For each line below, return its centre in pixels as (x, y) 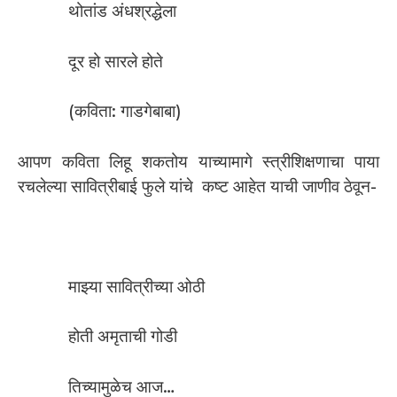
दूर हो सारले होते (116, 61)
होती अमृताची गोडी (123, 337)
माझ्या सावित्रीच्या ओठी (136, 286)
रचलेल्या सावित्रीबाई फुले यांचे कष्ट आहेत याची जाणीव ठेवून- (197, 186)
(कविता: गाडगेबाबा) (125, 112)
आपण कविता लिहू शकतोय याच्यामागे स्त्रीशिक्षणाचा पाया (198, 161)
